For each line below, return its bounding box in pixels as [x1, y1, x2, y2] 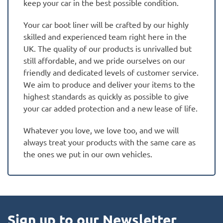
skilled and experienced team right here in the [23, 31, 187, 41]
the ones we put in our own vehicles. [23, 148, 152, 159]
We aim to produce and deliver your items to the [23, 79, 195, 89]
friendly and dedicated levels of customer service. [23, 67, 199, 77]
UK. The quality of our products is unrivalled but [23, 43, 192, 53]
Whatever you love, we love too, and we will [23, 124, 179, 135]
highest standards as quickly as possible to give [23, 91, 189, 101]
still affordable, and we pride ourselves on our [23, 55, 185, 65]
